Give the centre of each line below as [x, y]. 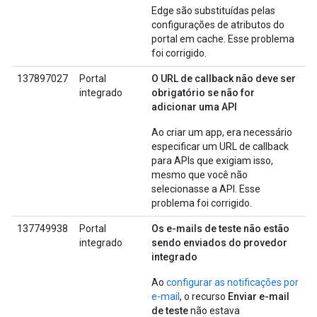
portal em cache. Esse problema [223, 39]
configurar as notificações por [232, 282]
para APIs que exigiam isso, [212, 161]
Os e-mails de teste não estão [220, 229]
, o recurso [204, 296]
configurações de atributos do [218, 25]
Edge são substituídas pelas [213, 11]
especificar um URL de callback [220, 146]
